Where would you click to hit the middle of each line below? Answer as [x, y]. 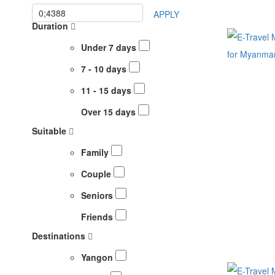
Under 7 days [110, 47]
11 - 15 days [107, 90]
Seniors [98, 195]
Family [96, 152]
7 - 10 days [105, 68]
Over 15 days [110, 111]
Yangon [98, 257]
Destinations [59, 235]
